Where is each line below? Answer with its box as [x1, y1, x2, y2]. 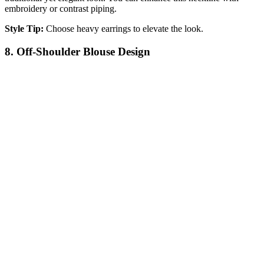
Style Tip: [5, 23, 44, 34]
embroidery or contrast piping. [5, 3, 117, 14]
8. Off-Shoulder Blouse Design [5, 45, 150, 58]
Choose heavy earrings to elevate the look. [44, 23, 203, 34]
